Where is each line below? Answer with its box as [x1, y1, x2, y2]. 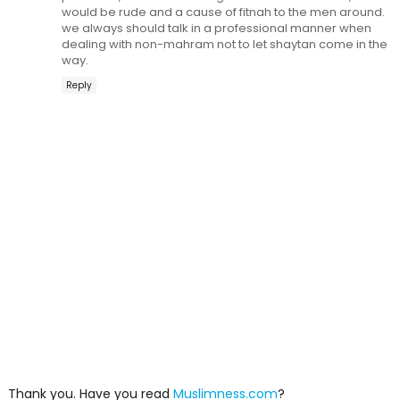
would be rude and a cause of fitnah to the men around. [61, 4, 385, 21]
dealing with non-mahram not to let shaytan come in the [61, 36, 387, 53]
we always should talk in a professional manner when [61, 20, 371, 37]
